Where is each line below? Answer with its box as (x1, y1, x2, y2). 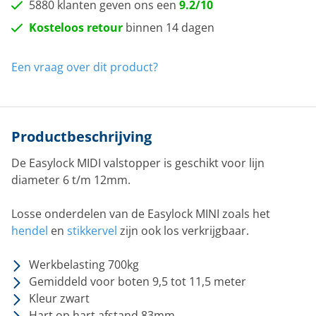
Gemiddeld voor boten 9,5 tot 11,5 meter (29, 274, 246, 289)
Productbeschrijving (11, 127, 152, 146)
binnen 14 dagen (123, 20, 214, 35)
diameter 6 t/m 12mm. (11, 172, 130, 188)
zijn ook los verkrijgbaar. (117, 223, 249, 238)
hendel (11, 223, 48, 238)
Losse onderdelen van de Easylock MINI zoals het (11, 206, 270, 221)
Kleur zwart (29, 291, 90, 306)
